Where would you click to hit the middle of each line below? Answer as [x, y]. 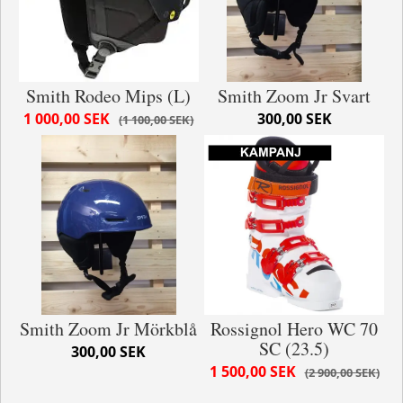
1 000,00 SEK [67, 119]
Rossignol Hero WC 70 [294, 329]
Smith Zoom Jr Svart [294, 96]
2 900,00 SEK [342, 373]
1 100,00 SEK [157, 120]
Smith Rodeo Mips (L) [109, 96]
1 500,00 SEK [252, 372]
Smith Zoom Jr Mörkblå [109, 329]
